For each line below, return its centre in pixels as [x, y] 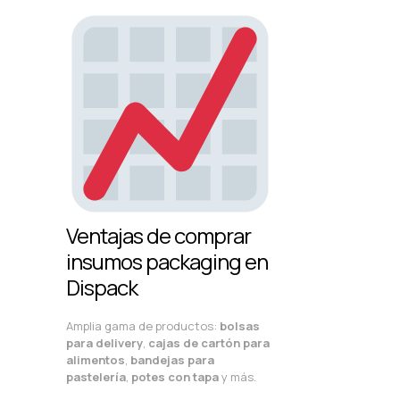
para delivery [104, 342]
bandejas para [172, 359]
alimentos [96, 359]
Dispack [102, 287]
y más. [237, 376]
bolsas [240, 325]
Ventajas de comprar [158, 235]
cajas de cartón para [209, 342]
